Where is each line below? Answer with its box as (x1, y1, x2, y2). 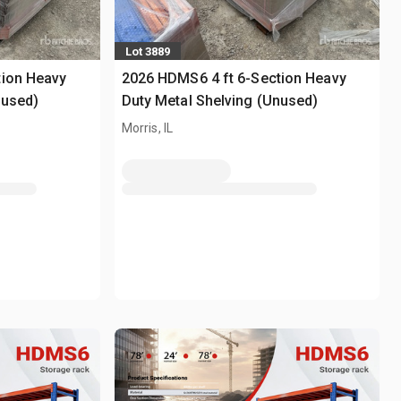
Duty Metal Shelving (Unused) (121, 92, 319, 110)
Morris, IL (121, 121, 174, 136)
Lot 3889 (124, 44, 170, 58)
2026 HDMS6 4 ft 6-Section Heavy (121, 70, 346, 88)
